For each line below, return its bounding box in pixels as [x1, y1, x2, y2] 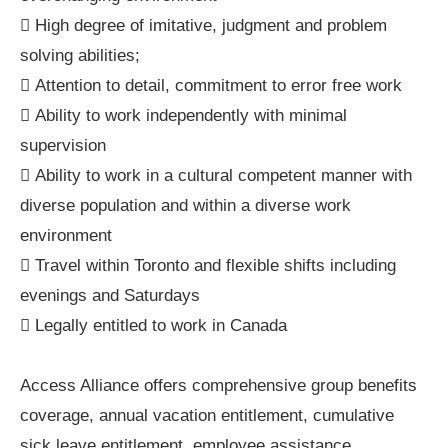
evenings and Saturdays [20, 286, 200, 306]
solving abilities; [20, 46, 140, 66]
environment [20, 226, 112, 246]
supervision [20, 136, 106, 156]
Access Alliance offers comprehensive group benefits [20, 376, 417, 396]
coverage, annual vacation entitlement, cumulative [20, 406, 394, 426]
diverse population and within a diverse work [20, 196, 351, 216]
